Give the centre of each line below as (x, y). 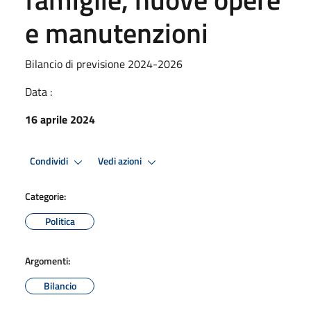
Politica (60, 221)
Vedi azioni (121, 161)
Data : (39, 91)
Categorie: (45, 196)
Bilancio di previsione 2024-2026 (104, 64)
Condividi (50, 161)
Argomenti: (48, 260)
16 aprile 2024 (60, 119)
